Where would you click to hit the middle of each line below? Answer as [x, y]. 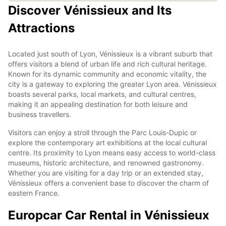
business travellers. [40, 114]
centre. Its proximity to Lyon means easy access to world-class [112, 152]
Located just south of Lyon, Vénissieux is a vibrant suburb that [110, 53]
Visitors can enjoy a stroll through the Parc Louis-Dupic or [102, 132]
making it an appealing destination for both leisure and [98, 104]
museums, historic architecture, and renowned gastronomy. [106, 162]
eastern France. [34, 193]
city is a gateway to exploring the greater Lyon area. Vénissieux [112, 84]
